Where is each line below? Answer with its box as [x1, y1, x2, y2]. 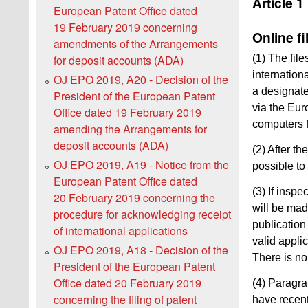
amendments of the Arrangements [54, 36, 218, 52]
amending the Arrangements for [54, 121, 207, 137]
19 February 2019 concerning [54, 19, 197, 36]
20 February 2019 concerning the [54, 190, 215, 206]
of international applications [54, 223, 188, 239]
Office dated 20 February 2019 [54, 275, 201, 291]
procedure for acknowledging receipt [54, 206, 231, 223]
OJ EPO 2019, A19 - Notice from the [54, 157, 229, 173]
